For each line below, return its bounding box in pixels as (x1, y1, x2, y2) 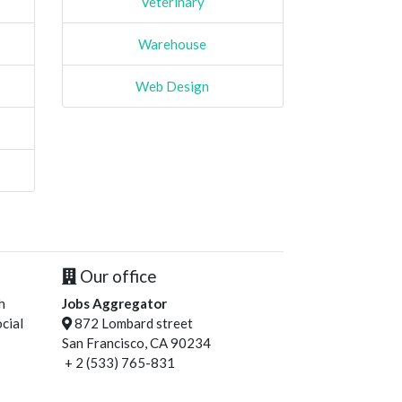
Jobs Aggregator (61, 294, 167, 311)
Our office (75, 265, 156, 286)
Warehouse (138, 35, 207, 52)
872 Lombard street (71, 314, 193, 331)
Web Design (135, 77, 210, 94)
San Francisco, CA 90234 (61, 334, 211, 351)
